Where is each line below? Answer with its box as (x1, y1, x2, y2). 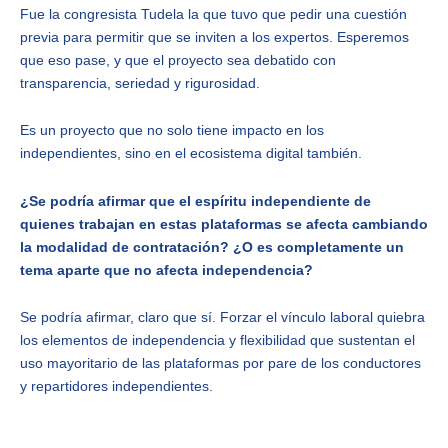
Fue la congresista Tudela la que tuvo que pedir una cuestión (20, 5, 407, 22)
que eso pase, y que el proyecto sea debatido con (20, 51, 336, 68)
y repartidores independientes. (20, 378, 213, 395)
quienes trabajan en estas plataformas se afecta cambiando (20, 215, 428, 232)
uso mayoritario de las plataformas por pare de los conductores (20, 355, 421, 372)
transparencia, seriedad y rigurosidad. (20, 74, 260, 91)
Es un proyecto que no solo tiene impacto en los (20, 122, 324, 139)
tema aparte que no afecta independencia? (20, 261, 313, 278)
